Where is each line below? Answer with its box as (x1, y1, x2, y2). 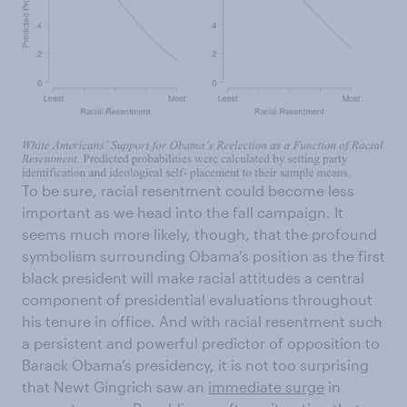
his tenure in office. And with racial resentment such (22, 312, 382, 330)
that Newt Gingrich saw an (22, 377, 208, 395)
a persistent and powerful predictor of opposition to (22, 333, 380, 352)
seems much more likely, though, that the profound (22, 224, 377, 243)
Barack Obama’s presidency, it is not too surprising (22, 355, 369, 373)
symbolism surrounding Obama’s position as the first (22, 246, 385, 264)
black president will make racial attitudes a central (22, 268, 364, 286)
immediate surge (208, 377, 324, 395)
